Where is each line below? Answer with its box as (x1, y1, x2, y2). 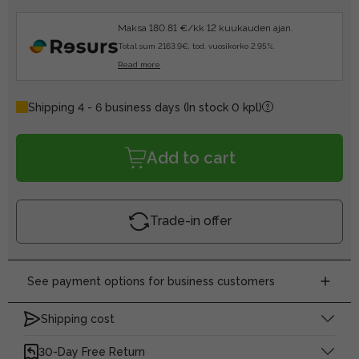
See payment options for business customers (27, 274, 275, 288)
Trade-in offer (149, 213, 232, 229)
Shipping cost (41, 312, 115, 325)
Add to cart (146, 147, 236, 167)
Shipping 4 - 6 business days (28, 100, 184, 114)
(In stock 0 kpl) (184, 100, 262, 114)
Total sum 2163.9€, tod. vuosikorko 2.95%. (118, 41, 275, 50)
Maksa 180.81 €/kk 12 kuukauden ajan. (118, 22, 293, 34)
